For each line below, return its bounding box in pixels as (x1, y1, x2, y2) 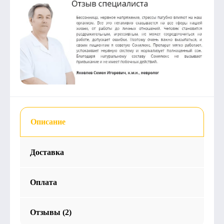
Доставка (30, 148, 64, 156)
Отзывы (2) (30, 208, 71, 216)
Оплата (30, 178, 57, 186)
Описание (30, 117, 65, 126)
